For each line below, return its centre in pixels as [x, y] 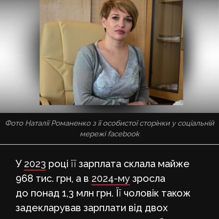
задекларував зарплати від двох [92, 208]
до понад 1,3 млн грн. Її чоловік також [103, 193]
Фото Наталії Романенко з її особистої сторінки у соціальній [109, 123]
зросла [148, 178]
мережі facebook [109, 134]
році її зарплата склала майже [118, 164]
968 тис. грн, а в [54, 178]
